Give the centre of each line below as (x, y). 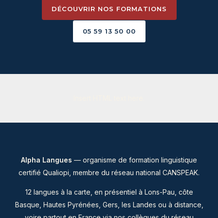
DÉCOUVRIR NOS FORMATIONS (109, 9)
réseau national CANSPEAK (155, 173)
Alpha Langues (46, 160)
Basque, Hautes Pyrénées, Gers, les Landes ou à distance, (109, 205)
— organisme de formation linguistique (135, 160)
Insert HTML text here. (109, 98)
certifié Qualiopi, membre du (65, 173)
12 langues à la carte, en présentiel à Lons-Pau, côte (109, 192)
